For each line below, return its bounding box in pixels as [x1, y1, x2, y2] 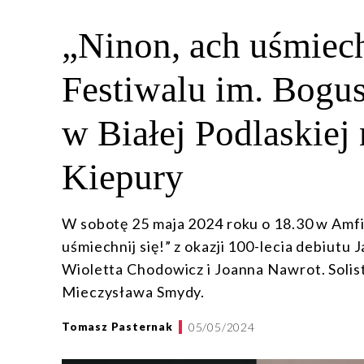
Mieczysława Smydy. [62, 283, 206, 301]
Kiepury [62, 157, 184, 198]
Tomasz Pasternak [62, 320, 173, 334]
